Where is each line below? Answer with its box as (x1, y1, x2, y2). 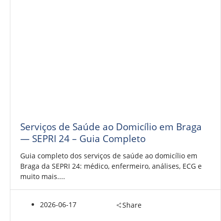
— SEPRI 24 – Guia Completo (20, 131, 146, 145)
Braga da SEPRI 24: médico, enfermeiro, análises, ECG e (20, 161, 202, 171)
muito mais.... (20, 171, 65, 181)
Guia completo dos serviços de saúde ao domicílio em (20, 150, 197, 160)
